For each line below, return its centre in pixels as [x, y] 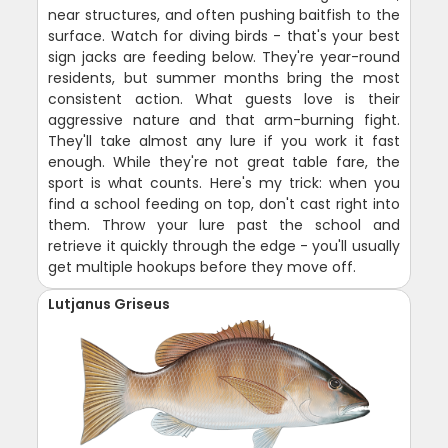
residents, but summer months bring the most [224, 78]
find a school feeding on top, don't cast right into [224, 204]
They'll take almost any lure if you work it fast [224, 141]
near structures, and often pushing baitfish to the [224, 15]
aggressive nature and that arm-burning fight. [224, 120]
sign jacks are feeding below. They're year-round [224, 57]
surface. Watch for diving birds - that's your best [224, 36]
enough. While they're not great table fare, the [224, 162]
